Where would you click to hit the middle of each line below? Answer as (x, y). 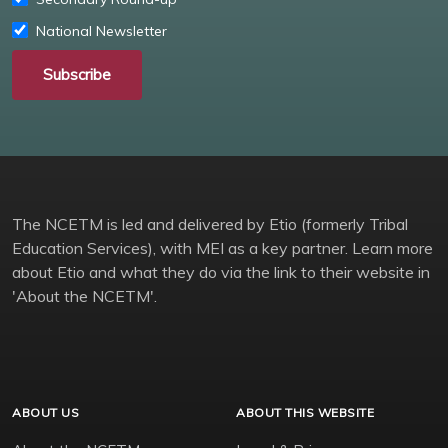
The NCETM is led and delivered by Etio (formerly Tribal (210, 224)
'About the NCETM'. (84, 296)
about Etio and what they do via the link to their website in (221, 272)
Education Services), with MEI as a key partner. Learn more (222, 248)
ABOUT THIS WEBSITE (305, 413)
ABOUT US (45, 413)
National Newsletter (101, 31)
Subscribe (77, 75)
